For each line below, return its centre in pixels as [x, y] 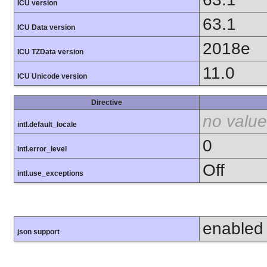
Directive [107, 103]
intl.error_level [42, 149]
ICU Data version [46, 28]
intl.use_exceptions [50, 174]
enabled [233, 229]
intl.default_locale [47, 125]
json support [38, 232]
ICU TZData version [50, 52]
